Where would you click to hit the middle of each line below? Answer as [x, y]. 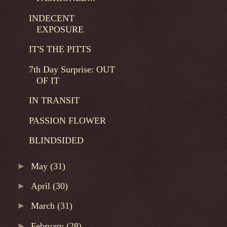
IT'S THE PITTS [60, 49]
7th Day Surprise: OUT [72, 69]
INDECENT [51, 18]
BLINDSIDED [56, 141]
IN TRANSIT [54, 101]
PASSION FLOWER [67, 120]
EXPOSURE [60, 29]
